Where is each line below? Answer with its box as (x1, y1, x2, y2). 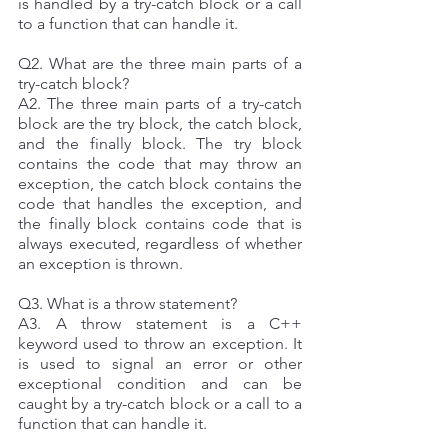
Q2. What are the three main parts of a (18, 53, 302, 73)
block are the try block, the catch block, (18, 113, 302, 133)
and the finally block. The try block (18, 133, 302, 153)
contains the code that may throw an (18, 153, 302, 173)
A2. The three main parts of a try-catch (18, 93, 302, 113)
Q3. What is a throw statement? (18, 293, 241, 313)
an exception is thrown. (18, 253, 183, 273)
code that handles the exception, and (18, 193, 302, 213)
